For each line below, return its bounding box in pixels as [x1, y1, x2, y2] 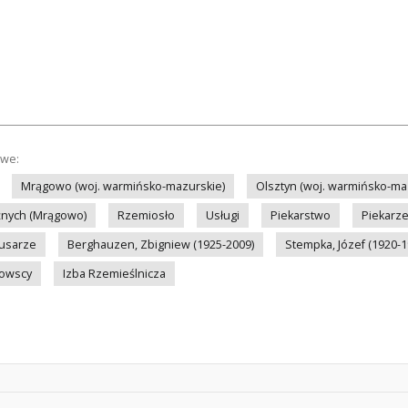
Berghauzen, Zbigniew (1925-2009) [67, 237, 254, 252]
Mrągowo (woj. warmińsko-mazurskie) [21, 178, 225, 194]
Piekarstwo [270, 208, 331, 223]
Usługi [206, 208, 240, 223]
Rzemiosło [117, 208, 175, 223]
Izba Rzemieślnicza [63, 266, 166, 281]
